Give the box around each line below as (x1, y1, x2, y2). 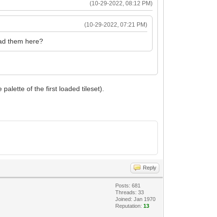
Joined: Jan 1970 (115, 196, 156, 202)
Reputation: (115, 202, 144, 209)
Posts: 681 (115, 182, 141, 188)
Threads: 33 (115, 189, 144, 195)
